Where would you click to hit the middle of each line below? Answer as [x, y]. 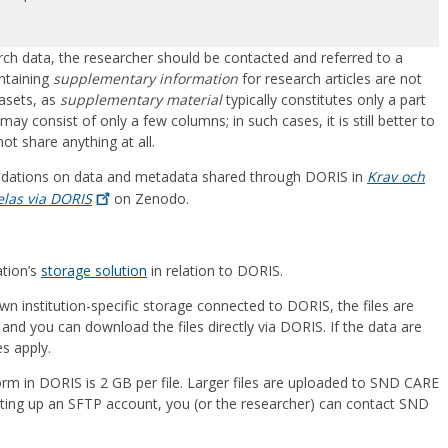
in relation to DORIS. [219, 270]
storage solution [94, 270]
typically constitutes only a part [324, 99]
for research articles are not [330, 78]
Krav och [396, 176]
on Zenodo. [150, 199]
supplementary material [141, 99]
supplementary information [145, 78]
